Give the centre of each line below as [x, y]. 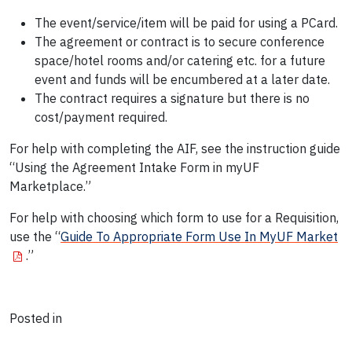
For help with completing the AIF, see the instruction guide [175, 149]
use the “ [35, 237]
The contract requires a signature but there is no [172, 99]
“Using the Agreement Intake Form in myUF [134, 168]
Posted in [36, 319]
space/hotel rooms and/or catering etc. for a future [180, 61]
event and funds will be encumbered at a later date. [182, 80]
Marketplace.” [50, 187]
